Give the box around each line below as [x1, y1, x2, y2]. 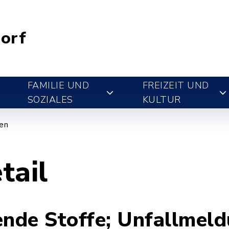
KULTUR [142, 94, 181, 106]
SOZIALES [27, 94, 73, 106]
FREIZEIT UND [142, 79, 209, 91]
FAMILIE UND [27, 79, 89, 91]
